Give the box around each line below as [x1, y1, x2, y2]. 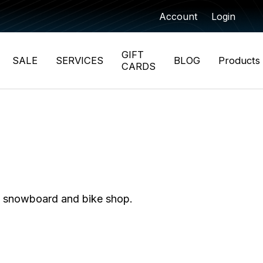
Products [218, 55, 261, 66]
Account [159, 10, 198, 22]
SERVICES [56, 55, 104, 66]
